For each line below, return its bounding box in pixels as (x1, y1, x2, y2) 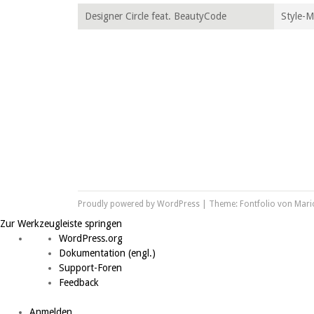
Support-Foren (59, 262, 122, 273)
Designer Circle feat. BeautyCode (85, 11, 226, 22)
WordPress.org (59, 233, 123, 244)
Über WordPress (29, 233, 99, 244)
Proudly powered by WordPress (78, 199, 200, 209)
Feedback (59, 277, 99, 288)
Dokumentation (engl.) (59, 247, 156, 259)
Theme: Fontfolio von (209, 199, 294, 209)
